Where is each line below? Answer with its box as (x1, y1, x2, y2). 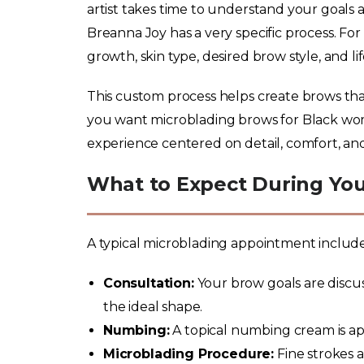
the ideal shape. (102, 298, 203, 314)
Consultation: (102, 275, 194, 291)
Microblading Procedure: (102, 345, 275, 362)
